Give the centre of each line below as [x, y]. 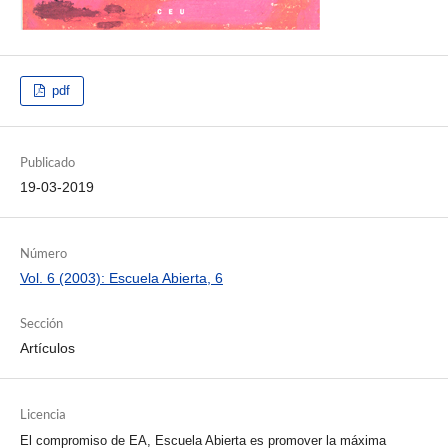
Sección [41, 323]
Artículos [47, 348]
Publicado [47, 162]
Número [43, 253]
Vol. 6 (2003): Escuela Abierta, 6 [121, 278]
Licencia [42, 414]
